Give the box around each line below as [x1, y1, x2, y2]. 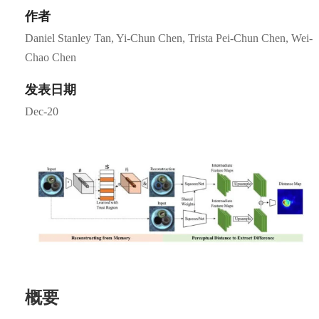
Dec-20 [25, 105, 58, 117]
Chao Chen [25, 51, 76, 63]
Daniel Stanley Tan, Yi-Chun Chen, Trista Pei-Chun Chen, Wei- [25, 32, 313, 44]
